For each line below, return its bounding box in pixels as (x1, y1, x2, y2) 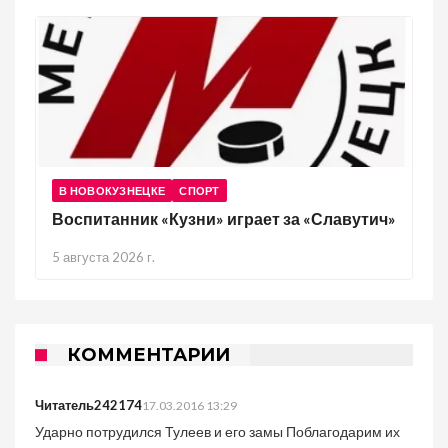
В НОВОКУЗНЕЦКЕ (59, 184, 166, 197)
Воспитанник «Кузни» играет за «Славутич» (52, 209, 396, 228)
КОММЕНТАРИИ (67, 344, 230, 366)
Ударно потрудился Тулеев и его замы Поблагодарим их (35, 423, 400, 440)
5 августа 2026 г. (52, 249, 155, 265)
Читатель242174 (35, 397, 142, 413)
